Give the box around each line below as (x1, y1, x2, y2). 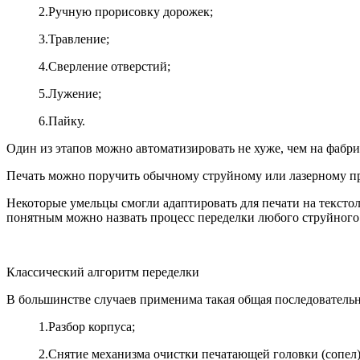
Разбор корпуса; (48, 320, 135, 334)
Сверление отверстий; (48, 59, 170, 74)
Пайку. (48, 114, 85, 129)
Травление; (48, 32, 109, 47)
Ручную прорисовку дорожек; (48, 5, 213, 19)
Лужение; (48, 87, 101, 101)
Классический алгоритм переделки (6, 265, 199, 280)
